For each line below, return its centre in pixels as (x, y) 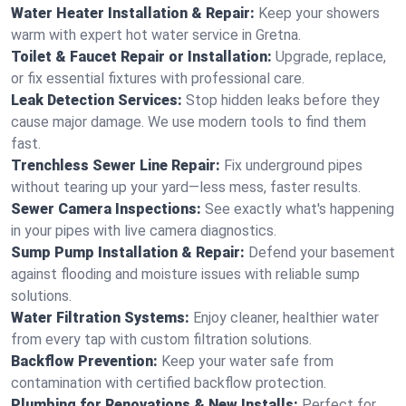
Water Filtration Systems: (100, 318)
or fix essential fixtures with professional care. (158, 78)
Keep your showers (319, 13)
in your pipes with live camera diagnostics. (144, 231)
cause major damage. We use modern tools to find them (188, 122)
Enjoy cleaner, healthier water (286, 318)
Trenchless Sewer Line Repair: (116, 165)
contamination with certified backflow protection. (169, 383)
